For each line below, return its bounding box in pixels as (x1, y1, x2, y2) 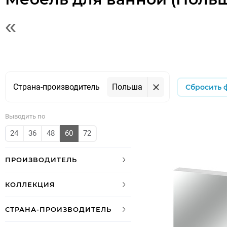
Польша (112, 82, 142, 92)
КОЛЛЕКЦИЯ (5, 180, 55, 188)
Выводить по (5, 112, 45, 120)
